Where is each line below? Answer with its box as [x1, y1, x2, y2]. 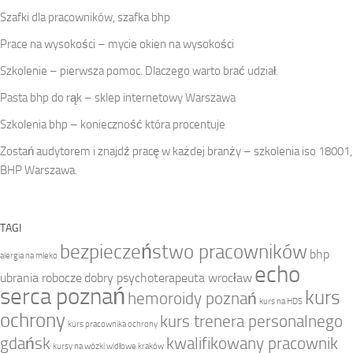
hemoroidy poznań [128, 288, 257, 308]
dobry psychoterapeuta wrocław [84, 269, 252, 285]
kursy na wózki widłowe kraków [53, 340, 164, 351]
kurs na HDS [259, 295, 303, 307]
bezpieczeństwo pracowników [60, 240, 307, 263]
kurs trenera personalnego [160, 310, 343, 331]
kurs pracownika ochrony [68, 318, 158, 329]
